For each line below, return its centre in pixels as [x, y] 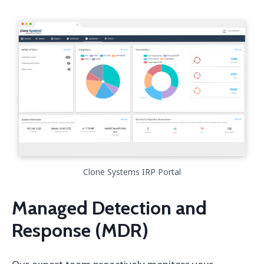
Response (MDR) [80, 230]
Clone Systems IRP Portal [132, 171]
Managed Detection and [109, 207]
